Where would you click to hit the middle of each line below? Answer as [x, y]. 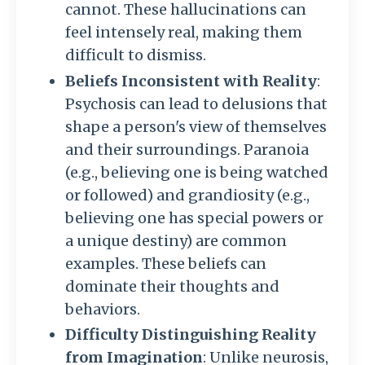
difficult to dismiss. [136, 55]
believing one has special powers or [194, 218]
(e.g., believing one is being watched [197, 172]
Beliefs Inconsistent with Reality [191, 81]
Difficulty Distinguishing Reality [191, 335]
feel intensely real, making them [184, 33]
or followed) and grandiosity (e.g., [187, 195]
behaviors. [103, 309]
